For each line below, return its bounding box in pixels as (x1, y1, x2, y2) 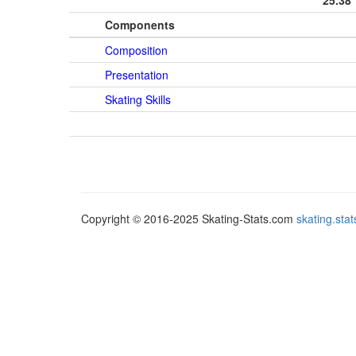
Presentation (105, 67, 168, 83)
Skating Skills (105, 91, 171, 107)
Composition (105, 42, 168, 58)
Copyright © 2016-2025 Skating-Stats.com (81, 211, 296, 227)
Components (105, 17, 175, 33)
